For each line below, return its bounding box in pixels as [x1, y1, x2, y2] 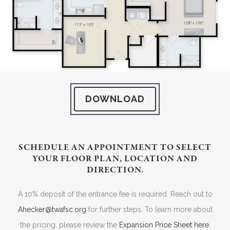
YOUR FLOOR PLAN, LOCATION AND [32, 152, 198, 165]
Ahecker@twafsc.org [17, 205, 86, 214]
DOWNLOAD [85, 93, 145, 104]
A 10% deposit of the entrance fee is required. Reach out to [17, 189, 213, 198]
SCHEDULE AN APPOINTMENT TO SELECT [18, 141, 212, 154]
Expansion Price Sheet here [119, 220, 209, 229]
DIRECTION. [86, 164, 144, 176]
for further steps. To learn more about [86, 205, 213, 214]
